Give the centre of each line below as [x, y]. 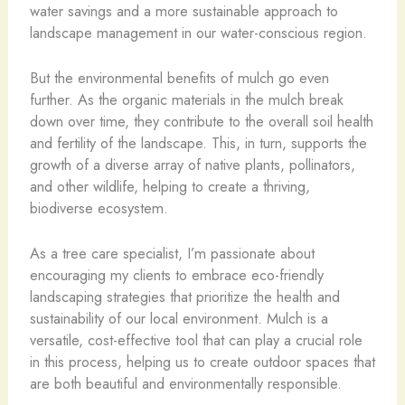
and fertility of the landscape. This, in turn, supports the [198, 142]
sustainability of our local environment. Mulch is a [179, 318]
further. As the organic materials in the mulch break [186, 99]
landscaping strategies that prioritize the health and [184, 297]
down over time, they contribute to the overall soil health [201, 121]
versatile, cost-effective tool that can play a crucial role [196, 340]
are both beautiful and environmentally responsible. [185, 383]
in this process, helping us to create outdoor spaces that [202, 362]
